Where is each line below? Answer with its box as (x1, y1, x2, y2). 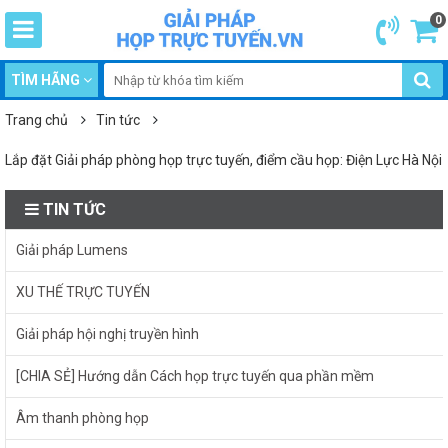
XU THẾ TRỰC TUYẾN (16, 284, 150, 300)
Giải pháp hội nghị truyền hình (16, 326, 199, 342)
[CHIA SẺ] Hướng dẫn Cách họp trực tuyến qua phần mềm (16, 368, 374, 384)
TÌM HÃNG (11, 72, 80, 88)
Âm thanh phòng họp (16, 410, 149, 426)
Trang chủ (5, 112, 68, 128)
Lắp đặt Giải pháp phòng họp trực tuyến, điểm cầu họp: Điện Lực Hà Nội (5, 152, 442, 168)
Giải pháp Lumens (16, 242, 128, 258)
